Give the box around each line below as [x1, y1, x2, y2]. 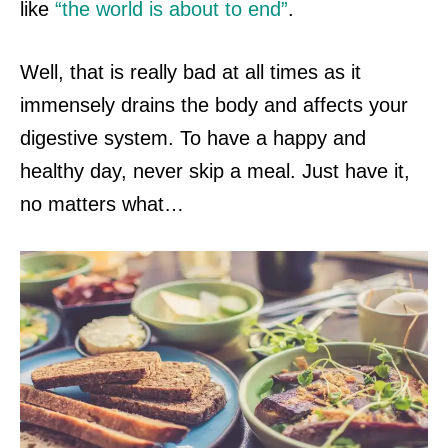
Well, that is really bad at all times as [20, 61, 351, 84]
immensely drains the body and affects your [20, 94, 408, 117]
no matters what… [20, 193, 184, 216]
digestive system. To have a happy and [20, 127, 366, 150]
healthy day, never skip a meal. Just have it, [20, 160, 410, 183]
